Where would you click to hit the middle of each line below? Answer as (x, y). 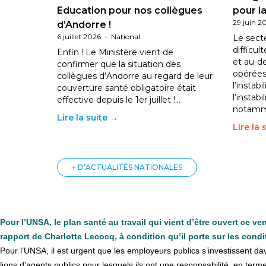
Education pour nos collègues (130, 10)
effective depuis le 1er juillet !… (119, 100)
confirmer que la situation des (119, 64)
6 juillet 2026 (79, 37)
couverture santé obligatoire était (126, 88)
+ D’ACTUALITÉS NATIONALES (127, 167)
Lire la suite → (88, 118)
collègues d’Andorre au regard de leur (135, 76)
